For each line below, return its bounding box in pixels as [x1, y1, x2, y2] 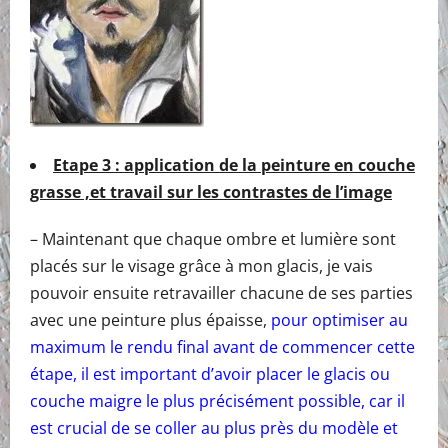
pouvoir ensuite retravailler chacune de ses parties [30, 281, 413, 304]
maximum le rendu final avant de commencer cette [30, 335, 415, 358]
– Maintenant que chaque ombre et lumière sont [30, 227, 396, 250]
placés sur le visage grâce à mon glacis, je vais [30, 254, 373, 277]
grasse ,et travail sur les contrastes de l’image [30, 180, 392, 203]
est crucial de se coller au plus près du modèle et [30, 416, 398, 439]
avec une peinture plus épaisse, [30, 308, 271, 331]
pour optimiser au [271, 308, 408, 331]
